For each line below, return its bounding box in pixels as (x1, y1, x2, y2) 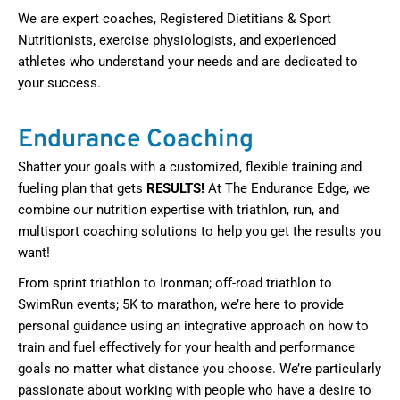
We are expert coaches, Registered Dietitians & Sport (18, 11, 331, 28)
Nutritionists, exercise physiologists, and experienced (18, 32, 336, 49)
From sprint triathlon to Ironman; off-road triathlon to (18, 275, 332, 292)
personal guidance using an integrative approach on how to (18, 318, 369, 335)
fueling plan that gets (18, 180, 146, 197)
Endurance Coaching (18, 124, 254, 157)
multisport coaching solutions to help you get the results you (18, 223, 381, 240)
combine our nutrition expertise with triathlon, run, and (18, 202, 339, 219)
